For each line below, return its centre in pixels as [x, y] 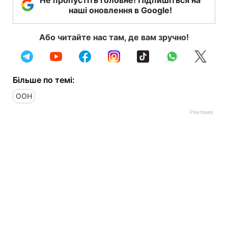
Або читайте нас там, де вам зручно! [114, 37]
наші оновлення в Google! [120, 10]
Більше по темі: [44, 80]
